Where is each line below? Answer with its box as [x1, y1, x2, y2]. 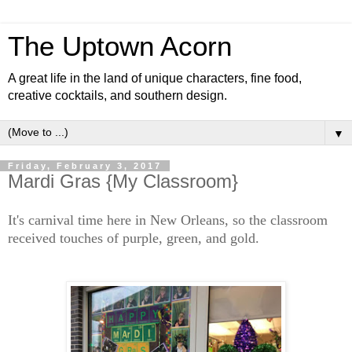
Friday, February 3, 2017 [8, 161, 162, 170]
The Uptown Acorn [8, 31, 232, 61]
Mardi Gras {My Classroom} [8, 170, 238, 192]
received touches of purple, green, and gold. [8, 229, 259, 246]
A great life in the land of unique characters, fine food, [8, 71, 302, 85]
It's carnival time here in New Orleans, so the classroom [8, 211, 328, 228]
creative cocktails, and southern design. [8, 89, 227, 102]
